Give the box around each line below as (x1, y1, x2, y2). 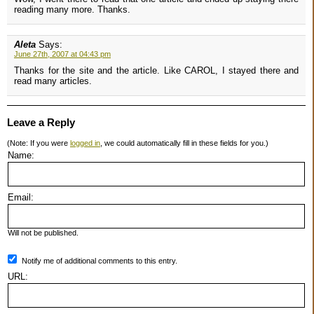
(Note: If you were (7, 138, 70, 147)
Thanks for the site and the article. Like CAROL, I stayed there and (14, 65, 299, 76)
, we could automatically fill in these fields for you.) (100, 138, 268, 147)
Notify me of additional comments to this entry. (22, 256, 177, 265)
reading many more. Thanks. (14, 4, 130, 15)
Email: (8, 191, 34, 203)
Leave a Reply (7, 116, 75, 128)
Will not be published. (8, 228, 78, 237)
